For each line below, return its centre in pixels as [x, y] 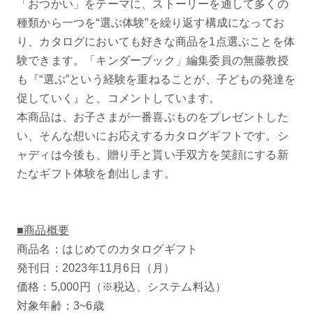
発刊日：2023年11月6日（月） [96, 268]
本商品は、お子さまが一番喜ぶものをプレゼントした [152, 117]
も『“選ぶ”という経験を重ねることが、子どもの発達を [156, 79]
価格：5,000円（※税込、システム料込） [122, 286]
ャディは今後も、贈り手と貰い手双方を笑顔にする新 [152, 154]
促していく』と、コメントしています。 [121, 98]
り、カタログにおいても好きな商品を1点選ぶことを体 [155, 41]
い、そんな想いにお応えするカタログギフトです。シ [152, 136]
